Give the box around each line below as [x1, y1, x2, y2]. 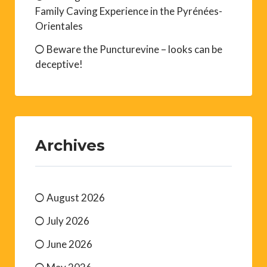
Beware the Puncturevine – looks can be [46, 42, 222, 55]
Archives [35, 135, 105, 154]
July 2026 [46, 214, 89, 227]
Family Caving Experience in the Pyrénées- [35, 4, 222, 17]
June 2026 [46, 237, 92, 250]
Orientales [35, 19, 83, 32]
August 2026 [46, 191, 105, 204]
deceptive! [35, 57, 83, 70]
